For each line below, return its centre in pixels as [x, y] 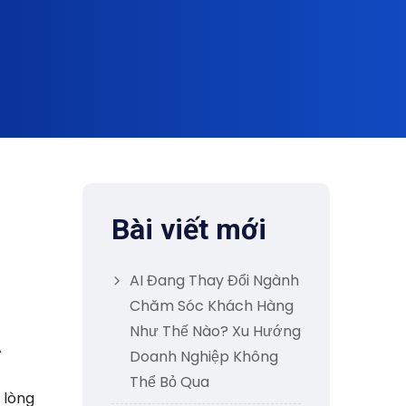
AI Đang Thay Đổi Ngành [214, 280]
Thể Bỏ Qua [169, 382]
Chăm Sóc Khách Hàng [212, 306]
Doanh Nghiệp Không [204, 357]
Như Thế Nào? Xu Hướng [215, 331]
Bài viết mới [189, 229]
